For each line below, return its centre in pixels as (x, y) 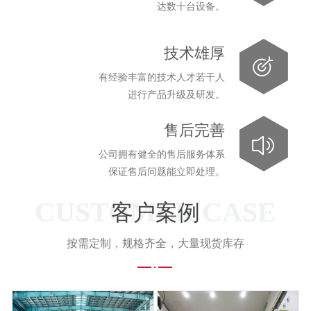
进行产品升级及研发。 (176, 94)
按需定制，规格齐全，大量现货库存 (155, 243)
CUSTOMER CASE (155, 212)
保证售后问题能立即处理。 (167, 171)
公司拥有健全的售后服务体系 (162, 154)
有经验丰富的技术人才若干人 (162, 77)
